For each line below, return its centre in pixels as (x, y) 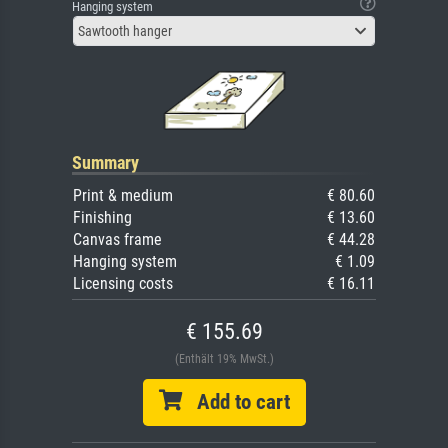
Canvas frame (117, 240)
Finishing (102, 218)
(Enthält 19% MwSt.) (224, 359)
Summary (105, 163)
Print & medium (123, 196)
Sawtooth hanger (125, 31)
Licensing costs (123, 284)
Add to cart (235, 402)
